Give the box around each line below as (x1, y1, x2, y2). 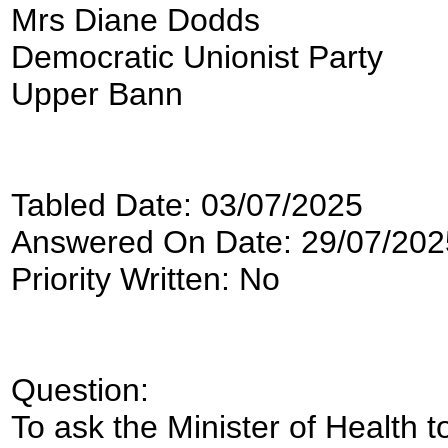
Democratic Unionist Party (11, 39, 383, 75)
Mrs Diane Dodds (11, 2, 260, 38)
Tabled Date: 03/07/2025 (11, 187, 363, 223)
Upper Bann (11, 76, 183, 112)
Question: (11, 372, 149, 408)
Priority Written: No (11, 261, 280, 297)
